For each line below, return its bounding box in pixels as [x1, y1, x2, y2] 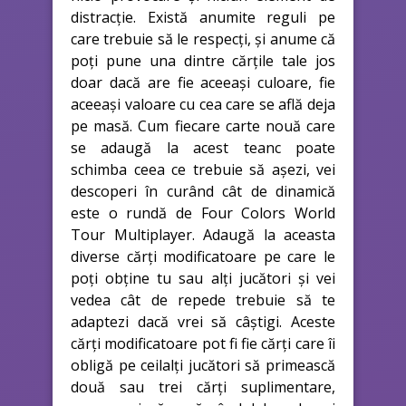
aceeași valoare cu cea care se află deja [71, 93, 335, 114]
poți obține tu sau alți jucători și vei [71, 267, 335, 288]
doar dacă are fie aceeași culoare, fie [71, 72, 335, 92]
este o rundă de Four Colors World [71, 202, 335, 223]
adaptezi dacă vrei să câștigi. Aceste [71, 311, 335, 332]
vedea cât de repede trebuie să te [71, 289, 335, 310]
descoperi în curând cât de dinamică [71, 180, 335, 201]
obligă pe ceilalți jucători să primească [71, 354, 335, 375]
